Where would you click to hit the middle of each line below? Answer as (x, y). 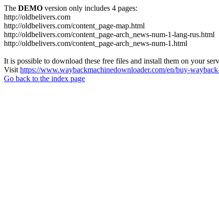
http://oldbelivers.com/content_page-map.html (74, 26)
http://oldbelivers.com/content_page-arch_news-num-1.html (96, 43)
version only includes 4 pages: (90, 8)
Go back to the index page (44, 78)
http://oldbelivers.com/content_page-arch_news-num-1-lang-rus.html (109, 34)
